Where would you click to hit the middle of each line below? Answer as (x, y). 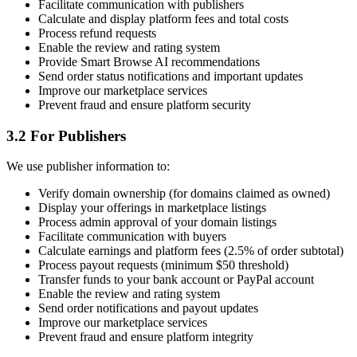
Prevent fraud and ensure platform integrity (146, 337)
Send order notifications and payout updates (148, 308)
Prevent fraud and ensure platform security (145, 105)
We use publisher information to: (88, 167)
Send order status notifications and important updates (171, 76)
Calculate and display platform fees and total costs (163, 19)
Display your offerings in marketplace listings (152, 208)
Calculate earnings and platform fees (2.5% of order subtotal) (191, 251)
